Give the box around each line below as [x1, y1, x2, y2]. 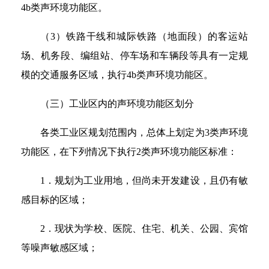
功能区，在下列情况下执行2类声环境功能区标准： [21, 147, 237, 157]
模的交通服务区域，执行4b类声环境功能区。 [21, 70, 213, 80]
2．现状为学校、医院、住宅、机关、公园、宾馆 [40, 223, 248, 234]
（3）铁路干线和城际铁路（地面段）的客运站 [40, 31, 248, 41]
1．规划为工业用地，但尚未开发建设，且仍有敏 [40, 175, 248, 186]
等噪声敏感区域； [21, 243, 98, 253]
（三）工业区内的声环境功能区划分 [40, 98, 194, 109]
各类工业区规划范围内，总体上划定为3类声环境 [40, 127, 248, 138]
